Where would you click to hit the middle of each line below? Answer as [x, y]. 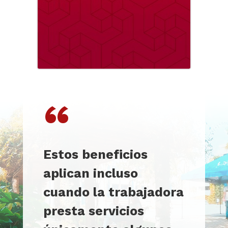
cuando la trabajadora [113, 192]
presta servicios [93, 211]
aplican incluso [90, 173]
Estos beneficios [95, 154]
